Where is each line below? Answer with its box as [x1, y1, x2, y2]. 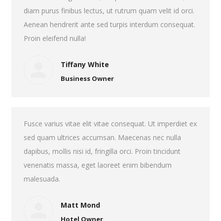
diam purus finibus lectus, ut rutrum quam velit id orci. [23, 6, 194, 15]
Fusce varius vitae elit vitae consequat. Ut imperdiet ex [23, 119, 197, 128]
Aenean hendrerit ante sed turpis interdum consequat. [23, 20, 195, 29]
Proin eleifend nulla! [23, 34, 86, 43]
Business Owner [60, 74, 114, 83]
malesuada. [23, 174, 60, 184]
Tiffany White [60, 59, 109, 69]
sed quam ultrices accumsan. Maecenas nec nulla [23, 133, 181, 142]
